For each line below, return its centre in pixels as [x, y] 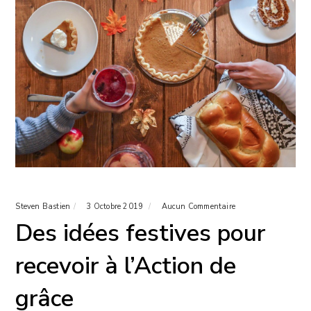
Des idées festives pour [141, 234]
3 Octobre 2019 [116, 207]
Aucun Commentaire [199, 207]
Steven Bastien [43, 207]
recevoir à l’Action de [126, 266]
